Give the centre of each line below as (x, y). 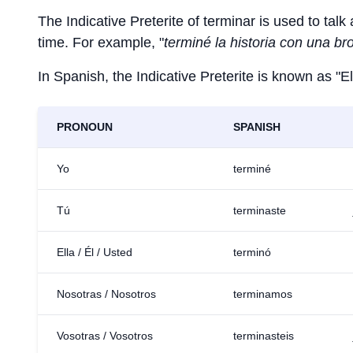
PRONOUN (85, 127)
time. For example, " (101, 43)
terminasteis (264, 336)
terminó (252, 252)
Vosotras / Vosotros (105, 336)
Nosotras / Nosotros (106, 294)
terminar (229, 21)
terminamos (263, 294)
